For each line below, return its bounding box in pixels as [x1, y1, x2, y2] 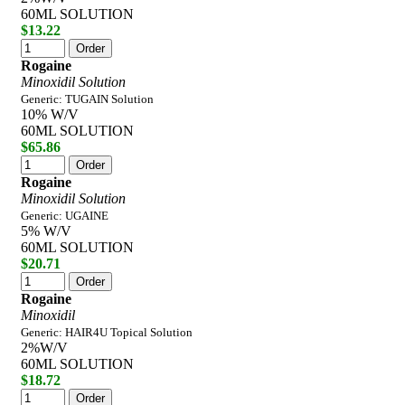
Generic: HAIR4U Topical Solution [21, 325, 193, 339]
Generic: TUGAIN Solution [21, 91, 154, 106]
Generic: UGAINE [21, 208, 108, 222]
